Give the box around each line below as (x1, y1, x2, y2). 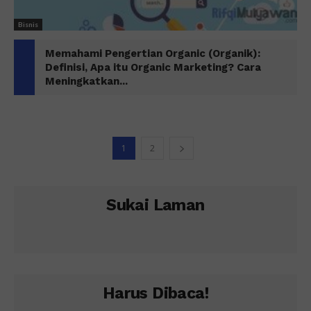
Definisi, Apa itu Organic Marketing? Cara (45, 60, 261, 74)
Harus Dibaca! (102, 283, 209, 303)
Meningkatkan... (45, 74, 128, 87)
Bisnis (18, 19, 38, 28)
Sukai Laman (106, 195, 205, 215)
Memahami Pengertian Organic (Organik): (45, 47, 260, 60)
